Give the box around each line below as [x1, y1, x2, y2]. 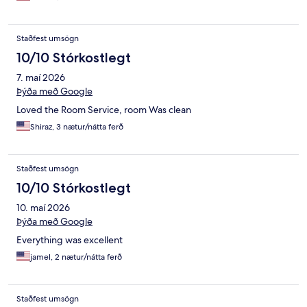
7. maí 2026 [16, 71, 65, 84]
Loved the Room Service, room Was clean [16, 103, 191, 116]
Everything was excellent [16, 234, 123, 247]
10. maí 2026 [16, 201, 70, 214]
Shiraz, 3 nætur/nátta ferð [30, 121, 123, 133]
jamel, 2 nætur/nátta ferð [30, 251, 122, 263]
